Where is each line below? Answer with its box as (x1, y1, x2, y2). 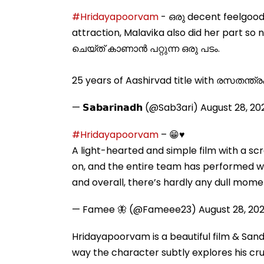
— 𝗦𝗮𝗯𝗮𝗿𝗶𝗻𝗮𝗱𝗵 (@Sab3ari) (72, 100, 200, 114)
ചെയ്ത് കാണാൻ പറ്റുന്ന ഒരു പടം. (72, 41, 220, 55)
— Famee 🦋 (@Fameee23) (72, 202, 199, 216)
